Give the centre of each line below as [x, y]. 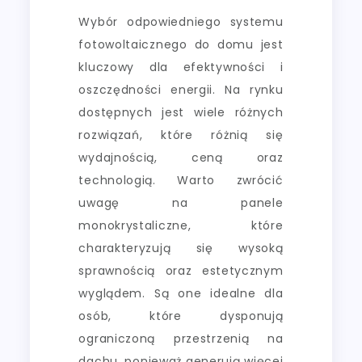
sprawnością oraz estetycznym [181, 270]
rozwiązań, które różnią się [181, 135]
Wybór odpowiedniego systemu [181, 21]
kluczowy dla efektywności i [181, 67]
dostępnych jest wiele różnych [181, 112]
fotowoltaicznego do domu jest [181, 44]
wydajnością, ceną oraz [181, 157]
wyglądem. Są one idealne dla [181, 293]
